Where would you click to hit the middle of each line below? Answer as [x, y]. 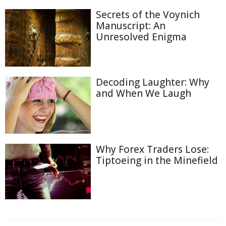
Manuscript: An [131, 26]
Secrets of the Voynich [148, 15]
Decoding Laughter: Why [153, 82]
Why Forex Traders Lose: [152, 150]
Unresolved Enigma [141, 37]
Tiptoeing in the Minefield [157, 161]
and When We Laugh [144, 93]
